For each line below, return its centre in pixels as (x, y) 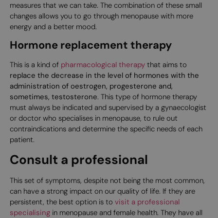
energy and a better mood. (53, 27)
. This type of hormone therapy (147, 97)
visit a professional (147, 202)
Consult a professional (79, 159)
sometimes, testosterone (54, 97)
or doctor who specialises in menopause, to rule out (94, 118)
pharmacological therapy (103, 65)
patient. (22, 140)
